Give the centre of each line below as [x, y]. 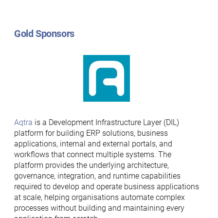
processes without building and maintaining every [99, 208]
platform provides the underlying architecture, [91, 165]
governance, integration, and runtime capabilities [97, 176]
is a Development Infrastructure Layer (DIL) [106, 122]
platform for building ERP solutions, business [91, 133]
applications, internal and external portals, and [93, 144]
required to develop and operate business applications [106, 187]
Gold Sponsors [44, 34]
